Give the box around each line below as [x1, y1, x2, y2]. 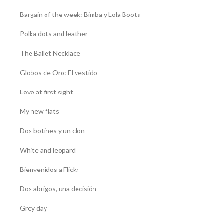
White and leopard [19, 145, 76, 154]
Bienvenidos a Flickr [19, 165, 79, 173]
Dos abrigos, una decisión [19, 184, 96, 193]
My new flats [19, 107, 59, 115]
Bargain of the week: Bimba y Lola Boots [19, 10, 140, 18]
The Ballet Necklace [19, 48, 80, 57]
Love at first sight [19, 87, 73, 96]
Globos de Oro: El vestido [19, 68, 97, 77]
